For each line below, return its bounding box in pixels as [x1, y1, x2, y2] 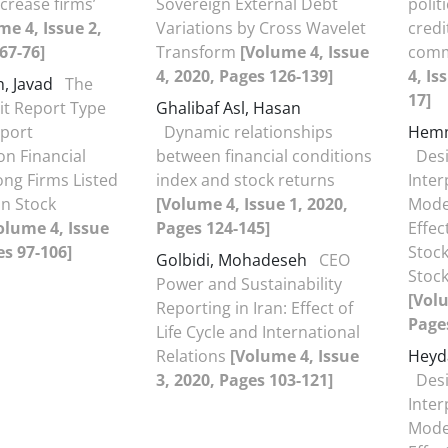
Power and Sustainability [156, 273, 342, 295]
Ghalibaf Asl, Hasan [156, 97, 301, 119]
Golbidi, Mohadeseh [156, 249, 311, 271]
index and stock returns [156, 169, 335, 191]
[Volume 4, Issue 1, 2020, [156, 193, 348, 215]
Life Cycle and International [156, 321, 360, 343]
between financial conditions [156, 145, 372, 167]
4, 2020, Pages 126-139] [156, 65, 333, 87]
